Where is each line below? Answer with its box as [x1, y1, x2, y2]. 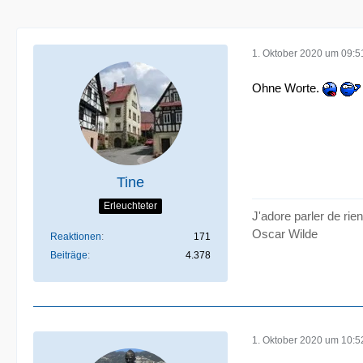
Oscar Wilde [252, 227, 318, 241]
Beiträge [50, 250, 88, 261]
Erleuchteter [104, 199, 157, 211]
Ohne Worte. [252, 80, 322, 95]
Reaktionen [50, 231, 101, 242]
